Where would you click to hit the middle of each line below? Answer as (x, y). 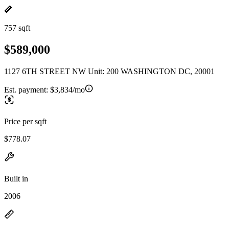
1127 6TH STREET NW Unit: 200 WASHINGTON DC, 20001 (109, 71)
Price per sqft (25, 121)
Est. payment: (27, 89)
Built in (16, 178)
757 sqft (17, 28)
